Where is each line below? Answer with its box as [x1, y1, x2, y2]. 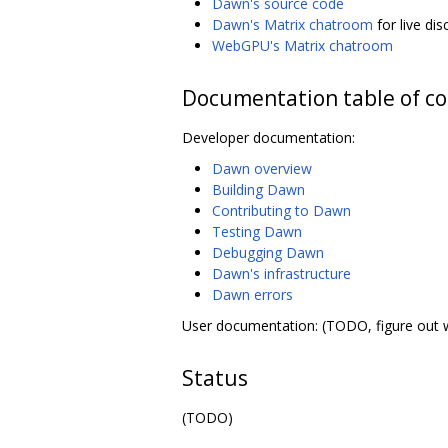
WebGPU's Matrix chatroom [212, 35, 393, 55]
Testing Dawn [212, 221, 302, 241]
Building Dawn [212, 179, 305, 199]
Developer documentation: [182, 127, 355, 147]
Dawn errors [212, 284, 293, 304]
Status [182, 363, 248, 392]
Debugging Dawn [212, 242, 324, 262]
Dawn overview [212, 158, 312, 178]
